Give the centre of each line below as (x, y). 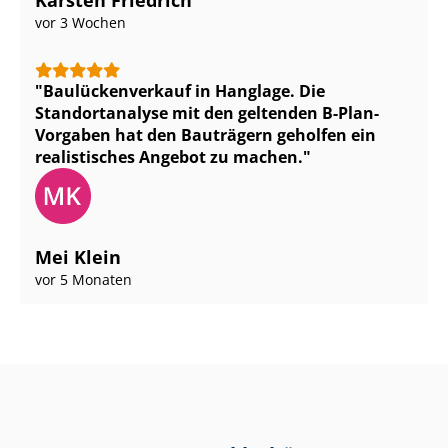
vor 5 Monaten (83, 280)
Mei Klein (78, 257)
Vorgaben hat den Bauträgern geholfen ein (205, 135)
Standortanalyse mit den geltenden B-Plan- (207, 113)
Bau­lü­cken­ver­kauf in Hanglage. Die (184, 91)
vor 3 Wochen (80, 23)
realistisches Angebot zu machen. (169, 157)
